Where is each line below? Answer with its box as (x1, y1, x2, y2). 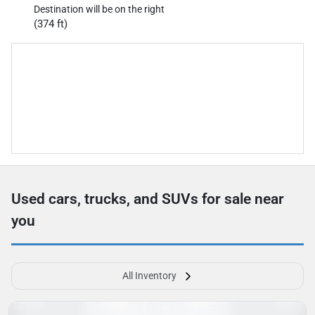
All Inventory (122, 269, 176, 281)
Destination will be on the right (34, 3, 165, 15)
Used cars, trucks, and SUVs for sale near (11, 190, 284, 207)
